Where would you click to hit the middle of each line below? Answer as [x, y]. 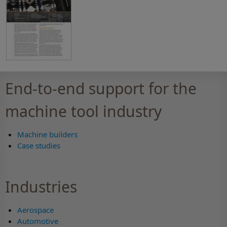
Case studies [39, 146]
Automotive [38, 221]
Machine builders [47, 135]
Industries [41, 186]
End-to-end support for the [101, 89]
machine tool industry [83, 111]
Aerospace [35, 210]
